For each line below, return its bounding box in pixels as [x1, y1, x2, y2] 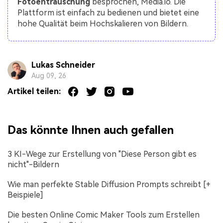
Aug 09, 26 [31, 72, 66, 80]
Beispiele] [7, 190, 43, 200]
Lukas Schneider [31, 60, 95, 70]
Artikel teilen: [7, 87, 61, 97]
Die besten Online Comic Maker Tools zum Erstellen [7, 210, 200, 220]
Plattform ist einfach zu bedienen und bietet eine [17, 8, 200, 18]
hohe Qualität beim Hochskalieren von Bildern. [17, 19, 189, 29]
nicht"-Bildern [7, 160, 59, 170]
